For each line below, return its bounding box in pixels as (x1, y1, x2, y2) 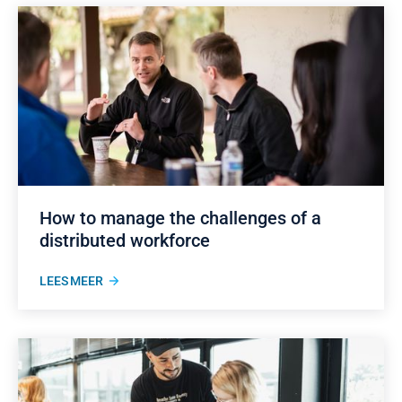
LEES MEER (39, 274, 103, 288)
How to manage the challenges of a (39, 207, 321, 229)
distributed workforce (39, 230, 210, 251)
